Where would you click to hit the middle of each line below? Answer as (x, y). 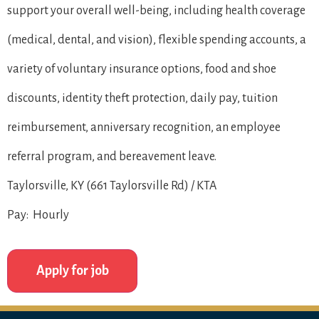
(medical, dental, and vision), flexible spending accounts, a (157, 40)
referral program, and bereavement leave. (112, 157)
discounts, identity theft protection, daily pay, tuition (142, 98)
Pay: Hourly (38, 215)
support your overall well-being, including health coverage (156, 11)
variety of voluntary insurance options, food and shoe (142, 69)
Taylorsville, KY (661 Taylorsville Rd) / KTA (112, 186)
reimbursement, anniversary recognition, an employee (144, 127)
